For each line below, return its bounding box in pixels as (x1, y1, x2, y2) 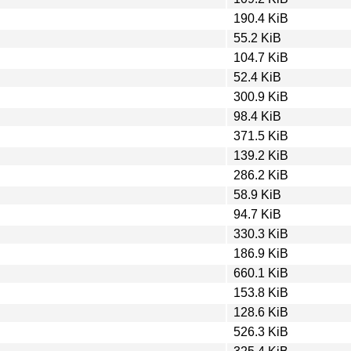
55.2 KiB (233, 31, 281, 45)
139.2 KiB (233, 148, 288, 162)
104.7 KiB (233, 50, 288, 64)
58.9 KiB (233, 187, 281, 201)
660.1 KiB (233, 266, 288, 280)
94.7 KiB (233, 207, 281, 221)
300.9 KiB (233, 89, 288, 103)
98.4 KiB (233, 109, 281, 123)
